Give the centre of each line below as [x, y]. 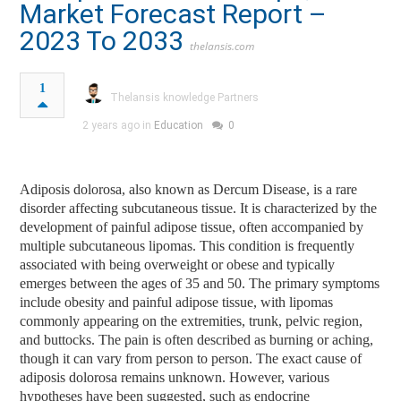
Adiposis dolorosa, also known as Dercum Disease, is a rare [189, 189]
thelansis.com [222, 46]
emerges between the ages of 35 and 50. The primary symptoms [200, 283]
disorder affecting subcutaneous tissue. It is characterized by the [199, 208]
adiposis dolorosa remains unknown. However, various [175, 377]
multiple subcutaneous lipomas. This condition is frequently [188, 245]
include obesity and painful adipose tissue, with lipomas [177, 302]
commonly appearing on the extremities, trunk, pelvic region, [192, 320]
